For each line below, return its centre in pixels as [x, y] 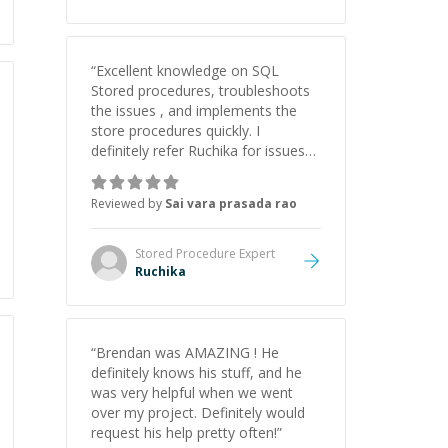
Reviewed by [128, 203]
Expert [255, 253]
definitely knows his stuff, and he [196, 372]
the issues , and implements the [125, 110]
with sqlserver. [137, 170]
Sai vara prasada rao [231, 203]
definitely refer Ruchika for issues [198, 150]
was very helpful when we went [192, 392]
